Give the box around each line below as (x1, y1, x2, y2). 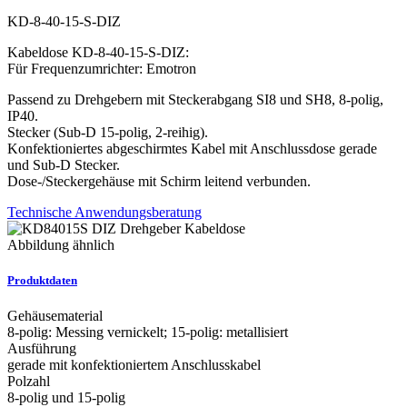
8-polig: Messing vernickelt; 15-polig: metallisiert (7, 324, 288, 341)
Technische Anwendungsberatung (7, 204, 202, 220)
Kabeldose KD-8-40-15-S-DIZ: (7, 45, 189, 60)
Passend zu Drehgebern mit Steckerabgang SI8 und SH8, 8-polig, (7, 92, 383, 107)
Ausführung (7, 341, 76, 357)
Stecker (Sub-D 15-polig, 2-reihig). (7, 124, 208, 140)
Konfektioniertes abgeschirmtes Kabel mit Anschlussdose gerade (7, 141, 377, 156)
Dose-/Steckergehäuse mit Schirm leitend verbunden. (7, 174, 311, 189)
